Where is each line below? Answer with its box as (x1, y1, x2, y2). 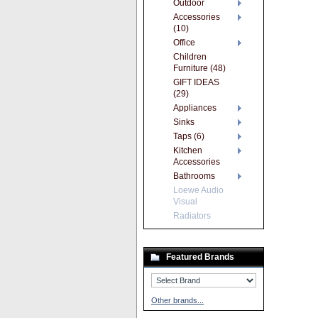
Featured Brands (166, 252, 234, 262)
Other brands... (151, 296, 204, 305)
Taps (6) (173, 131, 204, 141)
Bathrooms (173, 171, 215, 181)
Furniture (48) (173, 63, 226, 73)
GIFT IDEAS (173, 77, 219, 87)
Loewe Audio (173, 185, 224, 195)
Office (173, 38, 195, 48)
